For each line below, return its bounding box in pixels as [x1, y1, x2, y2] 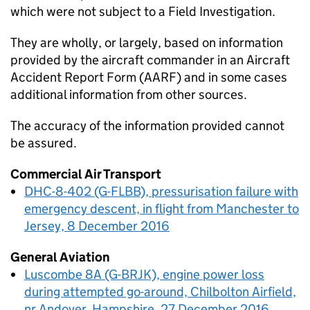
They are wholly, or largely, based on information [10, 35, 283, 51]
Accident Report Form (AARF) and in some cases [10, 69, 287, 85]
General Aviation [10, 249, 110, 265]
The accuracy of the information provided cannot [10, 118, 284, 134]
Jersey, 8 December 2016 [24, 218, 170, 234]
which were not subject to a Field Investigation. [10, 3, 275, 19]
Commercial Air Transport [10, 166, 161, 182]
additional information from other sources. [10, 86, 247, 102]
